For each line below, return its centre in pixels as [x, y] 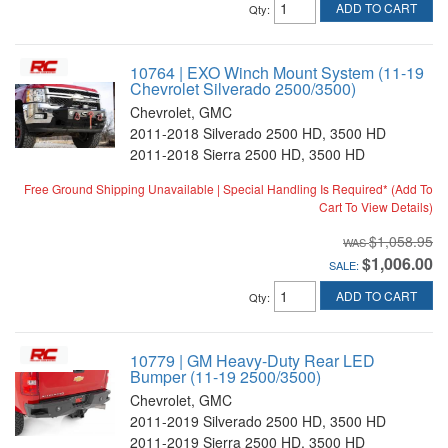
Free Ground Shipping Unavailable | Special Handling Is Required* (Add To [228, 188]
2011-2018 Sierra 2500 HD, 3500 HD [247, 154]
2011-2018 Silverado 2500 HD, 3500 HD [258, 133]
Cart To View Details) [376, 206]
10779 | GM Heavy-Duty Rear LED [252, 360]
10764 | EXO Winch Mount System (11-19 [277, 72]
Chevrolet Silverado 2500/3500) [243, 88]
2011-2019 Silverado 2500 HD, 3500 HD [258, 421]
